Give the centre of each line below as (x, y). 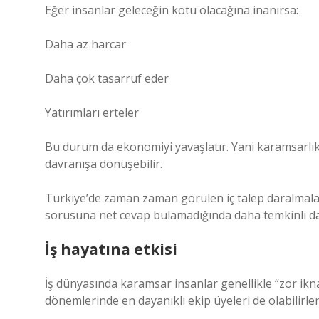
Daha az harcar (85, 44)
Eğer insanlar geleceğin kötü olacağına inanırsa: (172, 10)
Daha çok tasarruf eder (107, 78)
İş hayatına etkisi (111, 249)
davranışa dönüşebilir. (104, 164)
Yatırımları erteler (92, 113)
